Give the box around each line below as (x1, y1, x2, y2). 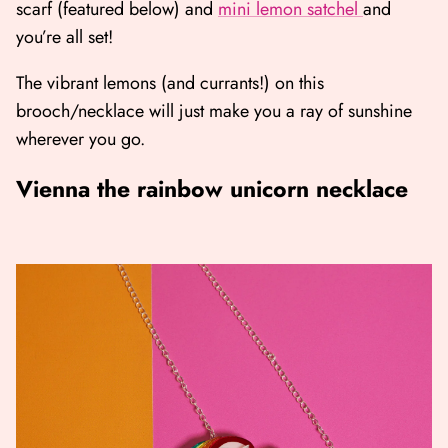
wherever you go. (16, 126, 145, 153)
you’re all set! (16, 24, 113, 51)
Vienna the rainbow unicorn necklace (16, 172, 408, 207)
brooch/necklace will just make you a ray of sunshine (16, 98, 412, 125)
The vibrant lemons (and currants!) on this (16, 70, 324, 97)
